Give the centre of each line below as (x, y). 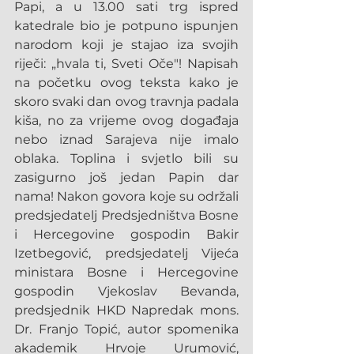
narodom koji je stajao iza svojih (126, 45)
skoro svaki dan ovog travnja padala (126, 102)
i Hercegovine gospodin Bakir (126, 234)
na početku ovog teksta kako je (126, 83)
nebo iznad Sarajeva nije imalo (126, 139)
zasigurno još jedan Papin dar (126, 177)
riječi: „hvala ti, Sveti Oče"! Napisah (126, 64)
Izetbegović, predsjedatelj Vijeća (126, 253)
